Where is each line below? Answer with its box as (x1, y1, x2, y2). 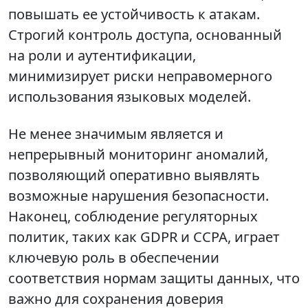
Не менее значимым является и (8, 124, 223, 144)
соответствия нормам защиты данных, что (8, 269, 300, 288)
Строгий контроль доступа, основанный (8, 25, 282, 45)
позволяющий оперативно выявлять (8, 166, 260, 185)
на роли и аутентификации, (8, 46, 196, 65)
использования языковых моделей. (8, 87, 251, 107)
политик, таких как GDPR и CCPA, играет (8, 228, 280, 247)
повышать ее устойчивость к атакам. (8, 5, 260, 24)
